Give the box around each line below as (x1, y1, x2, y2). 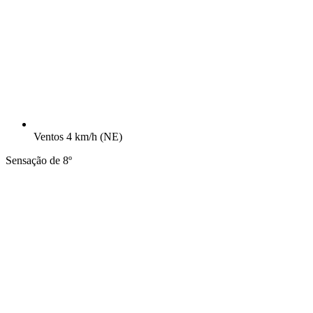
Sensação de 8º (6, 154, 72, 167)
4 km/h (66, 131, 100, 143)
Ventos (34, 131, 64, 143)
